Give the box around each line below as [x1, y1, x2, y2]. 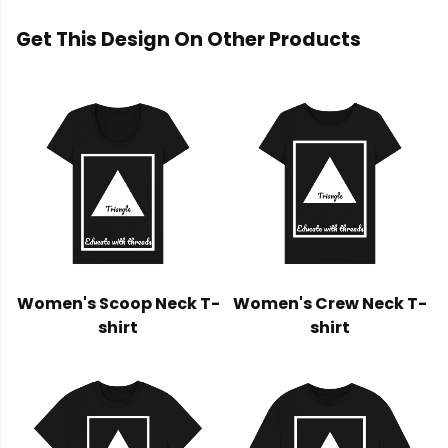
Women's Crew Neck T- [233, 292, 427, 316]
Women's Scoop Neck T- [16, 292, 220, 316]
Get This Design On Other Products [16, 26, 361, 54]
